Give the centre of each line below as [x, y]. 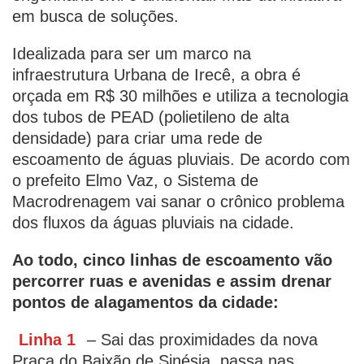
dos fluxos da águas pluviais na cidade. [153, 223]
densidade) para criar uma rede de [137, 138]
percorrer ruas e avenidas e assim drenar [172, 281]
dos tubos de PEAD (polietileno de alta [151, 117]
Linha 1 [47, 340]
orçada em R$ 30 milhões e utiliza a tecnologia [180, 96]
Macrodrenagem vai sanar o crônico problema [178, 201]
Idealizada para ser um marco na [132, 54]
